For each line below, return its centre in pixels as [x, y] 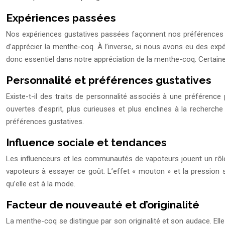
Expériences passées [61, 18]
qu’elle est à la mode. [41, 184]
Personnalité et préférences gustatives [109, 80]
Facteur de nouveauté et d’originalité [103, 205]
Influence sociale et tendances [86, 143]
